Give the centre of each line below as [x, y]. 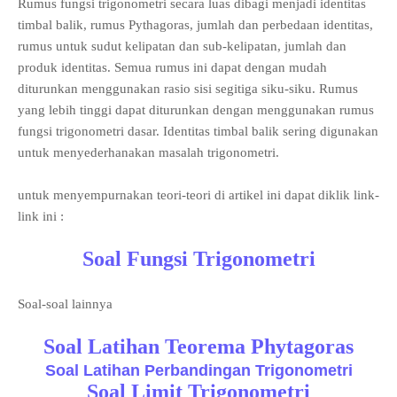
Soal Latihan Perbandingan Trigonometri [198, 370]
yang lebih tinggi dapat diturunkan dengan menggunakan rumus [196, 110]
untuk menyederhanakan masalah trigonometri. [148, 152]
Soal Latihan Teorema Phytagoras [198, 346]
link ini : [41, 216]
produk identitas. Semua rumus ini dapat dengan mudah [172, 67]
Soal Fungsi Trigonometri [198, 259]
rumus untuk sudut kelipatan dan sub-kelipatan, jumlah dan [182, 46]
